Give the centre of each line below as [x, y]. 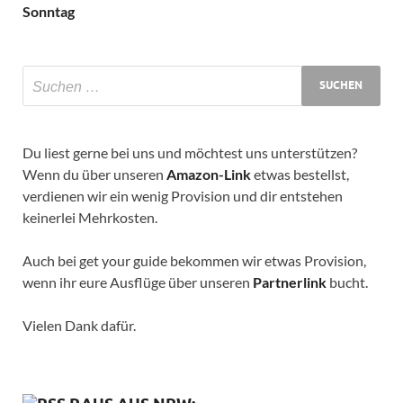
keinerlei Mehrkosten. [90, 217]
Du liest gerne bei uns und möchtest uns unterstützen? [190, 152]
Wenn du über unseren [94, 174]
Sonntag [49, 11]
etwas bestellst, [300, 174]
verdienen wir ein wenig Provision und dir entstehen [183, 195]
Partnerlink [290, 282]
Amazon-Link [209, 174]
